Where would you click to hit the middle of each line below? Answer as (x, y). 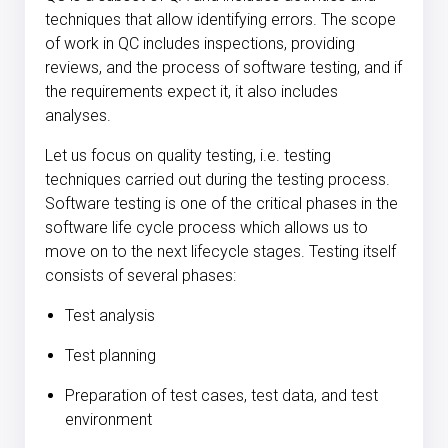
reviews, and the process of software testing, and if (223, 68)
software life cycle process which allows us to (206, 228)
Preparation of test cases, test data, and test (221, 396)
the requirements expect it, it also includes (191, 92)
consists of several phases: (142, 276)
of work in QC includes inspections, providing (200, 44)
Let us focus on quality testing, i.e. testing (188, 156)
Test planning (110, 356)
